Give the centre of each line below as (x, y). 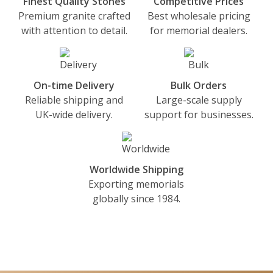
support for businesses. (199, 115)
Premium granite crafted (74, 16)
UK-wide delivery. (74, 115)
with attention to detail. (74, 31)
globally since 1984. (136, 199)
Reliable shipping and (74, 100)
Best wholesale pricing (199, 16)
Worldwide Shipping (136, 170)
